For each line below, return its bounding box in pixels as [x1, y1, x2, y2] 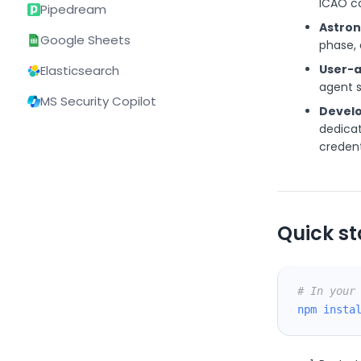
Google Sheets [40, 31, 131, 48]
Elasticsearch [40, 62, 119, 79]
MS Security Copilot [40, 93, 156, 110]
